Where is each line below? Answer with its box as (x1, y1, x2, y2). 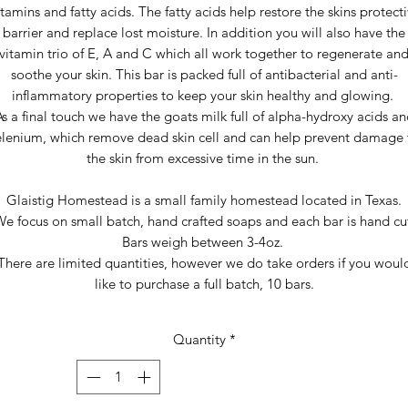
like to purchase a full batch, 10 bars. (94, 274, 314, 292)
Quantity (172, 330, 226, 348)
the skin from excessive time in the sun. (86, 148, 322, 167)
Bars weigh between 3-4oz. (121, 232, 287, 250)
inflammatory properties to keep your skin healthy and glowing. (11, 86, 397, 104)
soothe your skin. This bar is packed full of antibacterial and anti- (10, 65, 398, 83)
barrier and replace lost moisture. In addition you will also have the (3, 23, 405, 41)
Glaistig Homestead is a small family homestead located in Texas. (6, 190, 402, 209)
